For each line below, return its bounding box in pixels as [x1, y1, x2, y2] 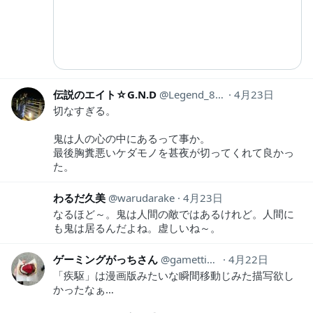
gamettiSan [170, 252, 207, 266]
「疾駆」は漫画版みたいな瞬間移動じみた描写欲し [53, 268, 294, 282]
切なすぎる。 [53, 103, 116, 117]
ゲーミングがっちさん [53, 252, 158, 266]
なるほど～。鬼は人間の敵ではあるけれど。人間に [53, 206, 294, 221]
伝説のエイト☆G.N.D [53, 87, 156, 101]
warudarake [117, 190, 175, 205]
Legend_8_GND [168, 87, 215, 101]
